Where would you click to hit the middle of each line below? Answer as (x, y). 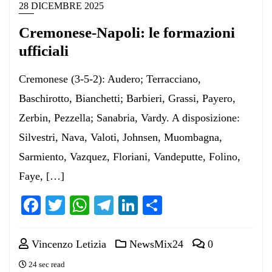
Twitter (93, 205)
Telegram (150, 205)
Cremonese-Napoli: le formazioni (127, 32)
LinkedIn (174, 205)
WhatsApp (131, 205)
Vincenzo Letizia (67, 244)
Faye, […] (42, 176)
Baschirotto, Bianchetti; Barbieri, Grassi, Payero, (127, 98)
